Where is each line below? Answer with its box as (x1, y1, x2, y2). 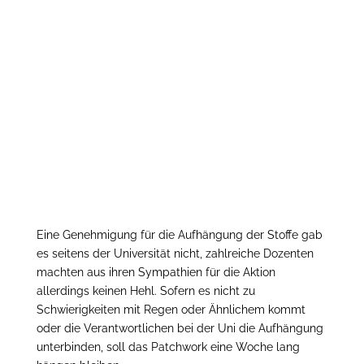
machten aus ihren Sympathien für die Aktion (36, 266, 275, 279)
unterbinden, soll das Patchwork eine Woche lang (36, 340, 300, 354)
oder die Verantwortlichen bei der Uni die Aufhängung (36, 322, 323, 336)
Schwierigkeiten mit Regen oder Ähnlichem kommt (36, 303, 305, 317)
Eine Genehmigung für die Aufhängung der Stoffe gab (36, 228, 323, 242)
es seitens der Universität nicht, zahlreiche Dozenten (36, 247, 314, 261)
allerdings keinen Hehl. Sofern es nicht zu (36, 284, 255, 298)
